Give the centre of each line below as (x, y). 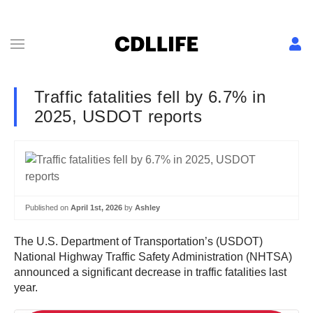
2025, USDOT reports (118, 116)
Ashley (147, 208)
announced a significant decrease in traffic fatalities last (150, 272)
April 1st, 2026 (96, 208)
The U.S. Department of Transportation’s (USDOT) (138, 241)
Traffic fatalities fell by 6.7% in (150, 97)
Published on (48, 208)
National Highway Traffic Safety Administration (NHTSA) (153, 256)
